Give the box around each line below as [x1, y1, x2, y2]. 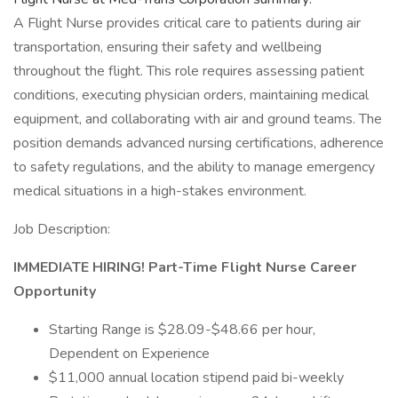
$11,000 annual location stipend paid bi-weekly [49, 368, 344, 387]
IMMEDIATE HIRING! [13, 258, 145, 277]
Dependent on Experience [49, 344, 210, 363]
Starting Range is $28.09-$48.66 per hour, [49, 320, 315, 339]
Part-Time [145, 258, 221, 277]
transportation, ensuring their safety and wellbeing [13, 37, 322, 57]
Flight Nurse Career [221, 258, 356, 277]
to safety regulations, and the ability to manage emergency [13, 157, 375, 177]
